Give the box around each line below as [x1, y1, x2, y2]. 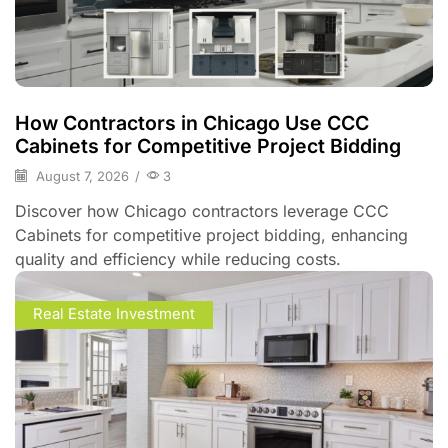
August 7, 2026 [32, 167, 129, 184]
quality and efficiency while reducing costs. [15, 248, 341, 269]
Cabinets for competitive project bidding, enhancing [15, 224, 408, 245]
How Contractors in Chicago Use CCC [15, 111, 369, 136]
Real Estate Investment [32, 305, 195, 324]
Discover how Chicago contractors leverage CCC [15, 200, 389, 221]
